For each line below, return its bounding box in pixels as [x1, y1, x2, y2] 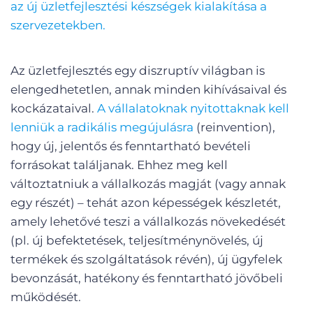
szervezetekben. [10, 17, 105, 32]
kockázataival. [10, 101, 97, 116]
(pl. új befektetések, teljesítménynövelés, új [10, 233, 263, 248]
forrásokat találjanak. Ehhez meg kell [10, 158, 228, 173]
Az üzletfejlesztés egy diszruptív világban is [10, 64, 265, 78]
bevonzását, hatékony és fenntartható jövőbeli [10, 271, 283, 286]
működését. [10, 290, 81, 305]
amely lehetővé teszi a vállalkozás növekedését [10, 214, 286, 229]
